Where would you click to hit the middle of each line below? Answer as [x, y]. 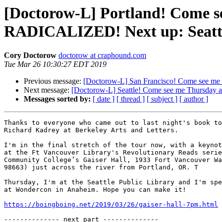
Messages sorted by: [57, 99]
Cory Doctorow [30, 55]
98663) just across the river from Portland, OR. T [101, 167]
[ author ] [194, 99]
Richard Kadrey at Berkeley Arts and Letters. [91, 130]
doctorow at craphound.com [102, 55]
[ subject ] [162, 99]
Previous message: [54, 81]
